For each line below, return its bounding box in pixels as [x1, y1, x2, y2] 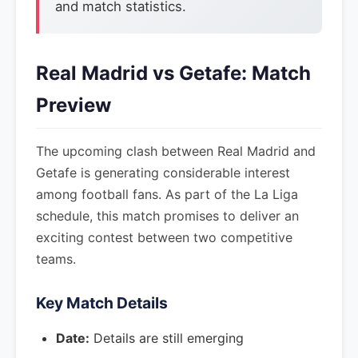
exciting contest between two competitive [36, 229, 292, 245]
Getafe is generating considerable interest [36, 165, 290, 181]
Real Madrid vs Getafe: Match [36, 62, 311, 85]
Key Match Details [36, 293, 168, 312]
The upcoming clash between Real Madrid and [36, 143, 316, 159]
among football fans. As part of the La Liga [36, 186, 298, 202]
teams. [36, 251, 76, 267]
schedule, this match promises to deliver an [36, 208, 299, 224]
